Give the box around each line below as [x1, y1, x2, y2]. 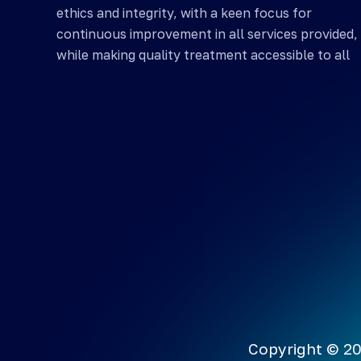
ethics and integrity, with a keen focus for [56, 5, 312, 22]
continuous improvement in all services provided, [56, 26, 358, 43]
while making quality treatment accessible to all [56, 47, 350, 64]
